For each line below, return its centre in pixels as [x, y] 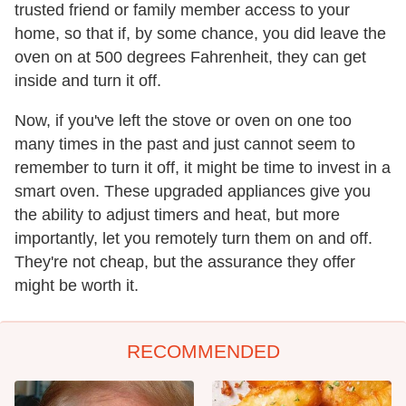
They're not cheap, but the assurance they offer [185, 262]
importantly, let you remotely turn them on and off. [193, 239]
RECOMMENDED [203, 352]
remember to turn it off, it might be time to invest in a [203, 168]
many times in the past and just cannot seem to [185, 145]
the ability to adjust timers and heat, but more [177, 215]
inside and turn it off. [88, 81]
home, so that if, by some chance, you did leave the [200, 34]
